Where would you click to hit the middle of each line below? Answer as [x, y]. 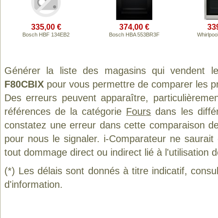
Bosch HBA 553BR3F [134, 35]
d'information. [34, 184]
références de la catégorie [65, 111]
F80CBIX [24, 84]
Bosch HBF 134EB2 [46, 35]
